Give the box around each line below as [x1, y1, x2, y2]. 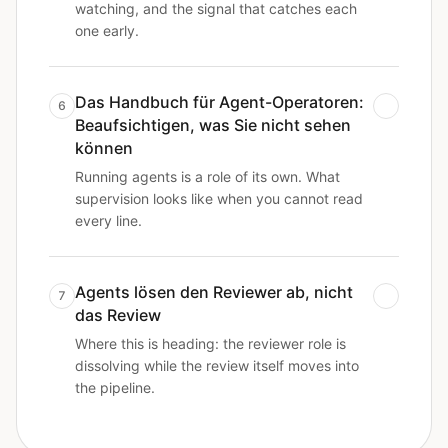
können [75, 138, 133, 158]
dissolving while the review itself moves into [75, 357, 359, 374]
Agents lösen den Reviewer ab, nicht [75, 282, 353, 302]
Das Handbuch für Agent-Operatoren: [75, 92, 364, 112]
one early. [75, 22, 139, 39]
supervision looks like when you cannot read [75, 190, 363, 207]
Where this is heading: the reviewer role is [75, 335, 346, 352]
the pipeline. [75, 379, 155, 396]
